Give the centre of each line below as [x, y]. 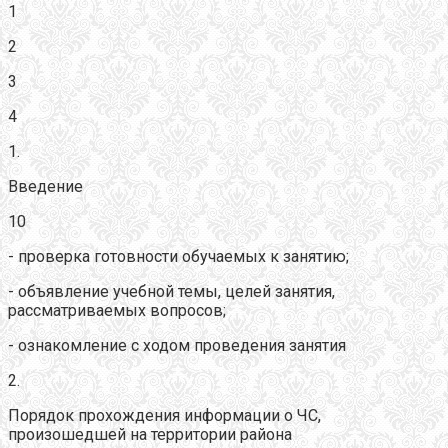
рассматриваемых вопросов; [117, 310]
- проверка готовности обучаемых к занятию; [178, 256]
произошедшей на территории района [150, 434]
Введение [45, 186]
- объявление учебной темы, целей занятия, [171, 291]
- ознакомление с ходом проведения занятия [177, 345]
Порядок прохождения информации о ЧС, [164, 415]
